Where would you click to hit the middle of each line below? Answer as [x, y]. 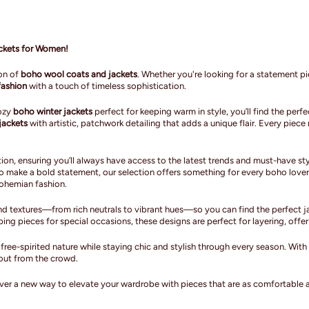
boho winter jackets [53, 111]
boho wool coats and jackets [79, 74]
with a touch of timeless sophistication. [107, 86]
